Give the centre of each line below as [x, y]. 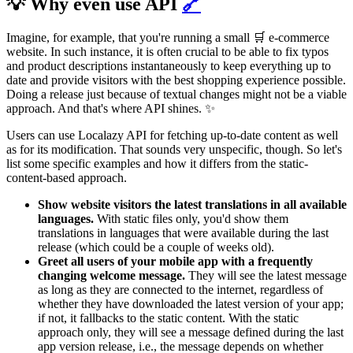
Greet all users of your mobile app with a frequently [175, 262]
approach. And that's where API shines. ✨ [111, 109]
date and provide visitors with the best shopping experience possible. [176, 80]
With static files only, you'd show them [193, 219]
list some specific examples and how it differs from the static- [157, 164]
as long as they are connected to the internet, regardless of [180, 290]
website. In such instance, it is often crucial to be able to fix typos [167, 52]
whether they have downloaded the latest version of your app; [191, 304]
